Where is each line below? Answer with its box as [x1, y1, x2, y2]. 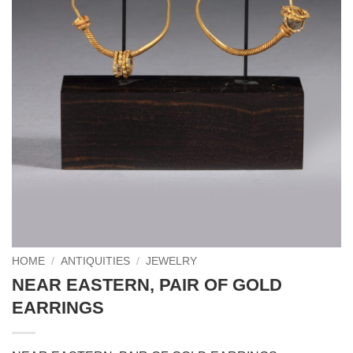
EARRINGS [12, 297, 104, 318]
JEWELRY [146, 255, 198, 267]
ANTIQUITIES [61, 255, 131, 267]
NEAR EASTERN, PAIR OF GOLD [12, 274, 282, 295]
